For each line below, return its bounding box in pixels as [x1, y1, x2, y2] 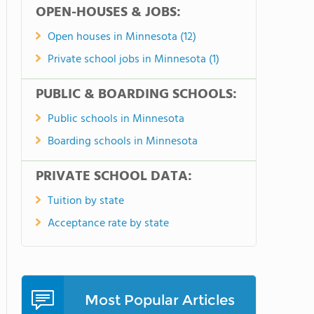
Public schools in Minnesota [48, 110, 184, 128]
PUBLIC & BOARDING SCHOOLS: [36, 83, 237, 106]
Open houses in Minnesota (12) [48, 28, 196, 46]
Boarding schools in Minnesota [48, 132, 198, 151]
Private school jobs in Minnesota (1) [48, 50, 219, 69]
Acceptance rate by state [48, 214, 169, 233]
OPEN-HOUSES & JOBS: [36, 1, 181, 24]
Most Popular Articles [85, 292, 235, 308]
